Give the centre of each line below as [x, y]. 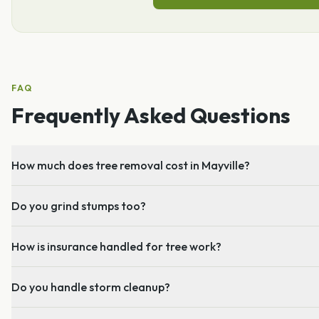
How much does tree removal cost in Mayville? [131, 165]
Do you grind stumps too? [79, 205]
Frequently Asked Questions [151, 115]
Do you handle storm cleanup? [91, 287]
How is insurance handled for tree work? [116, 246]
